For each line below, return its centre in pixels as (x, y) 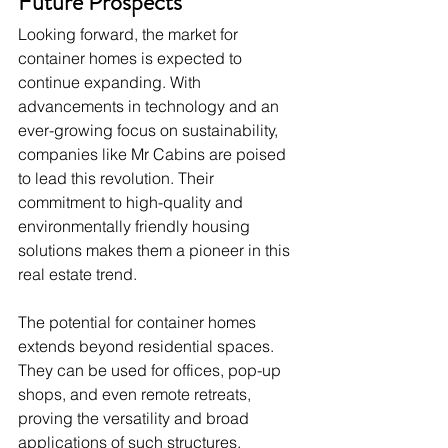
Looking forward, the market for (130, 34)
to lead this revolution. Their (118, 178)
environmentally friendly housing (136, 226)
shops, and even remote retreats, (136, 394)
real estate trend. (77, 274)
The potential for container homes (139, 322)
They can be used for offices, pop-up (151, 370)
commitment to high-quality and (132, 202)
